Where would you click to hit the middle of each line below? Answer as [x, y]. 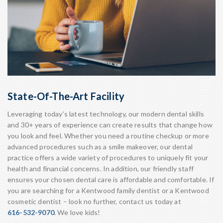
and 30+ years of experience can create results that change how [110, 125]
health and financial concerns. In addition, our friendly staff [101, 168]
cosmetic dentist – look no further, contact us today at [94, 201]
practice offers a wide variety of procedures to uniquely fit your [108, 158]
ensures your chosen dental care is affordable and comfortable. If [111, 179]
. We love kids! [77, 212]
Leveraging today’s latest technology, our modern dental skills [106, 114]
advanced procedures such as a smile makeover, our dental [100, 147]
